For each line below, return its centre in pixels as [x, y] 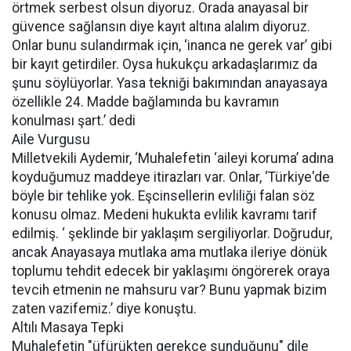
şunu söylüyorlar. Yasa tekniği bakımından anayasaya [170, 83]
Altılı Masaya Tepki [68, 327]
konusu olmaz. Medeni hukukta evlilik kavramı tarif [165, 215]
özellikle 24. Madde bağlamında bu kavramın [145, 102]
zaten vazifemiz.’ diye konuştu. [104, 309]
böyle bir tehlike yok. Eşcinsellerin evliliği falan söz [163, 196]
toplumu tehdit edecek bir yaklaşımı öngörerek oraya [171, 271]
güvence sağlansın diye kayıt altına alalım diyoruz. [161, 27]
